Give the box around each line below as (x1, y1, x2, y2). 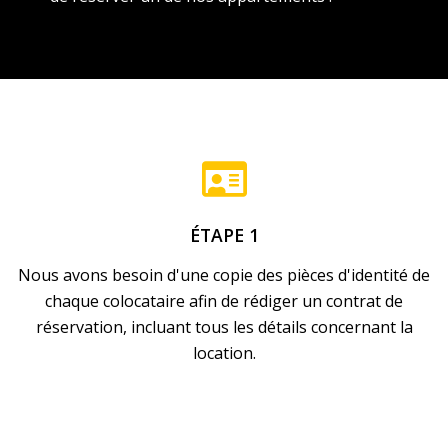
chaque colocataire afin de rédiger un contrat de (45, 289, 403, 312)
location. (192, 341, 256, 364)
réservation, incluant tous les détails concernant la (35, 315, 413, 338)
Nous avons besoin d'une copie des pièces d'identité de (18, 263, 430, 286)
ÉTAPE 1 (189, 222, 259, 247)
